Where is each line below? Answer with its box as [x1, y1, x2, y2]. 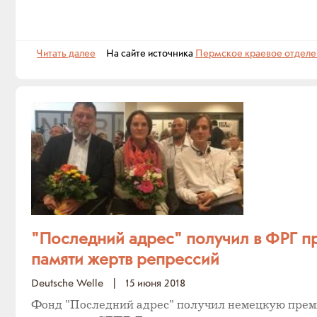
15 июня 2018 [125, 277, 185, 290]
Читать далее [37, 47, 96, 60]
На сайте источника [96, 47, 195, 60]
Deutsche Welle [31, 277, 103, 290]
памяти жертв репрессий [31, 249, 219, 271]
